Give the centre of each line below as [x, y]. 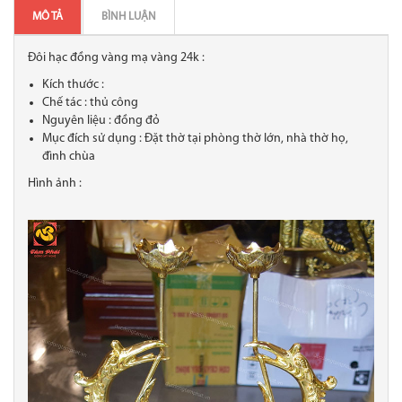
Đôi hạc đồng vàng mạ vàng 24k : [116, 58]
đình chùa [69, 157]
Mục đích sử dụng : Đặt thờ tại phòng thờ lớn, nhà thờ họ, [195, 139]
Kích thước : [74, 85]
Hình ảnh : [56, 184]
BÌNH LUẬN [129, 17]
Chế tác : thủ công [90, 103]
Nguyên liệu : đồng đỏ [101, 121]
